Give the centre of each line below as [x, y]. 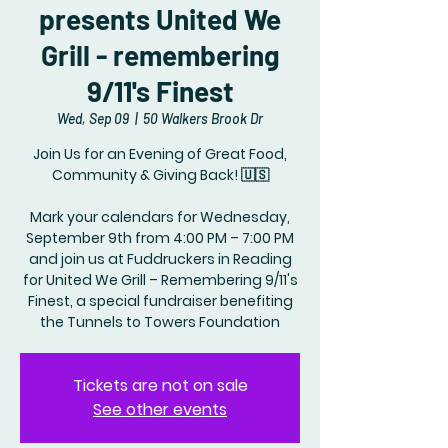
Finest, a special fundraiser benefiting [160, 301]
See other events [160, 409]
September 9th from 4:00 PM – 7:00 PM [160, 238]
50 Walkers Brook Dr [203, 118]
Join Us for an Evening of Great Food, [160, 154]
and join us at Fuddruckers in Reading [160, 259]
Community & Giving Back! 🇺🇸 [160, 175]
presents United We [160, 19]
